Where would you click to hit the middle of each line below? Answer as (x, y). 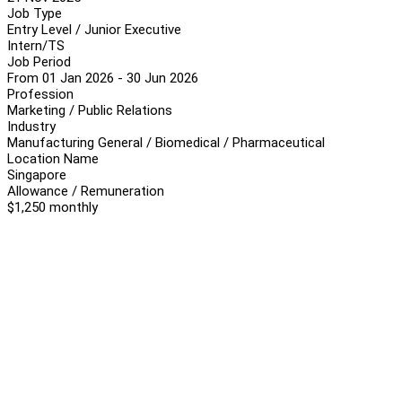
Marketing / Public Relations (90, 110)
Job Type (35, 13)
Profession (40, 94)
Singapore (37, 175)
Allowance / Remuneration (86, 191)
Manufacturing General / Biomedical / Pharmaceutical (166, 142)
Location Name (53, 158)
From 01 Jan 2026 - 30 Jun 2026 (103, 78)
